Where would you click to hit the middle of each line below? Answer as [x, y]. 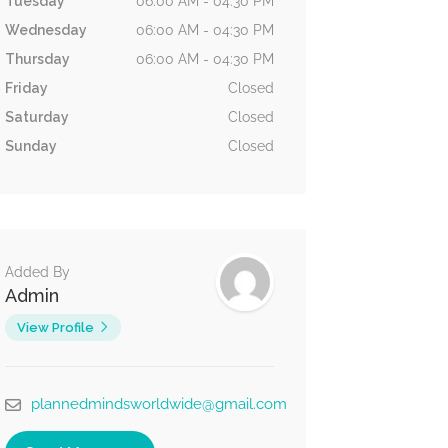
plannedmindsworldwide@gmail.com [158, 404]
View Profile [55, 327]
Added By [37, 272]
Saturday [36, 117]
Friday [26, 88]
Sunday [30, 146]
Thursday [37, 59]
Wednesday [45, 30]
